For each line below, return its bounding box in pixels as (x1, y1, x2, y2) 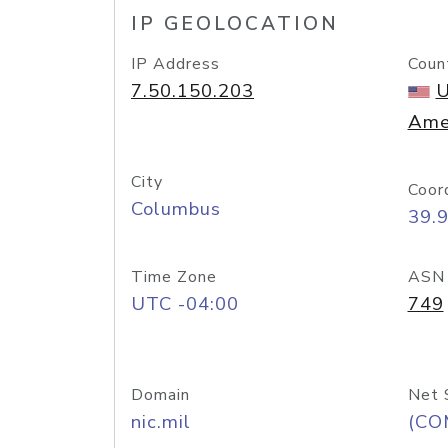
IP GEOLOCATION (131, 11, 339, 37)
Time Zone (131, 266, 217, 288)
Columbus (131, 196, 221, 222)
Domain (131, 384, 190, 406)
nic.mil (131, 409, 191, 435)
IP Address (131, 53, 220, 75)
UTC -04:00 (131, 291, 239, 317)
